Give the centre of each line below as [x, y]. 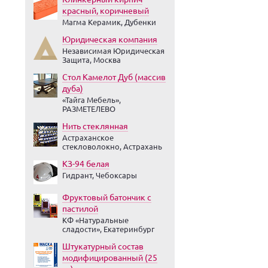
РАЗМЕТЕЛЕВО [89, 109]
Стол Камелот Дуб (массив [114, 77]
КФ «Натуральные [95, 220]
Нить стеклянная [95, 126]
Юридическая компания [110, 39]
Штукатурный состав [103, 246]
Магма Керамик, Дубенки [109, 22]
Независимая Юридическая [113, 51]
